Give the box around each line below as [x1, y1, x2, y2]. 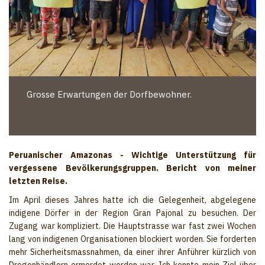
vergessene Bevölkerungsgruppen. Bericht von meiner [9, 163, 256, 174]
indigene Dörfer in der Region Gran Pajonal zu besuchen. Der [9, 208, 256, 219]
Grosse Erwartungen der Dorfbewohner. [27, 89, 192, 101]
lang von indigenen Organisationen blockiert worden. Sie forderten [9, 234, 256, 245]
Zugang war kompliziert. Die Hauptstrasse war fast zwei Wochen [9, 221, 256, 232]
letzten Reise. [9, 176, 67, 187]
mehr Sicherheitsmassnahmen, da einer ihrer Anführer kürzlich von [9, 247, 256, 258]
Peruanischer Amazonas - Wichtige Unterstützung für [9, 150, 256, 161]
